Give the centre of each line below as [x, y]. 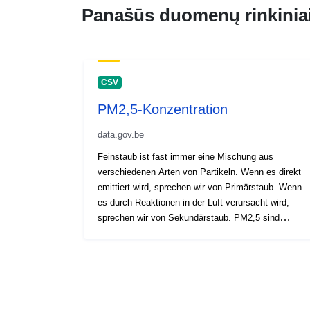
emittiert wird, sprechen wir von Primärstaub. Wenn [200, 187]
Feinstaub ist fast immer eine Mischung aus [185, 156]
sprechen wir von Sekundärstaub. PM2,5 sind [189, 217]
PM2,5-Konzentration [163, 109]
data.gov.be [121, 134]
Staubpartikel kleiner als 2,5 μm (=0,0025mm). [190, 232]
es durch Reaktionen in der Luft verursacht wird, [193, 202]
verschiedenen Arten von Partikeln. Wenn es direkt [199, 172]
